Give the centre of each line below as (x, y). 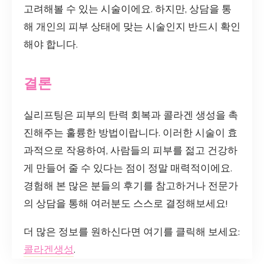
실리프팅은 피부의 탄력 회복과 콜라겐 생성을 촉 (131, 115)
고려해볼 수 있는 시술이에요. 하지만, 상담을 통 (128, 9)
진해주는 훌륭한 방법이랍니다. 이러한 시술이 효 (131, 133)
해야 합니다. (51, 45)
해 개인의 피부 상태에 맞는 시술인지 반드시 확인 (132, 27)
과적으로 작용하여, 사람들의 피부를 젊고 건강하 (131, 150)
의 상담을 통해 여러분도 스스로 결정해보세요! (126, 203)
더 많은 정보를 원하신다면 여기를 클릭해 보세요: (132, 232)
